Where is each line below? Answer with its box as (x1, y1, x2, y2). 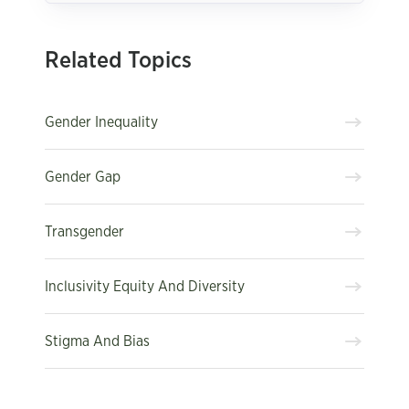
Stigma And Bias (45, 333, 150, 349)
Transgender (45, 224, 124, 239)
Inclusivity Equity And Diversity (45, 278, 245, 294)
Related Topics (45, 49, 192, 72)
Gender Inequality (45, 114, 158, 130)
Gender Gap (45, 169, 121, 184)
